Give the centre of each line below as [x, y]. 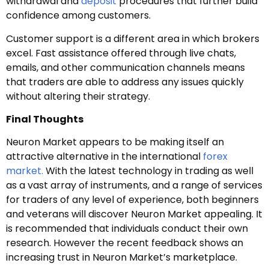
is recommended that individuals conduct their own [127, 229]
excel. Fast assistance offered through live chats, [121, 53]
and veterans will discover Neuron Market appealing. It [134, 214]
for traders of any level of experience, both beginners [132, 200]
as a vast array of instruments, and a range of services [134, 186]
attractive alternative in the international [103, 157]
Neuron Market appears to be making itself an [115, 142]
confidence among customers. [78, 16]
